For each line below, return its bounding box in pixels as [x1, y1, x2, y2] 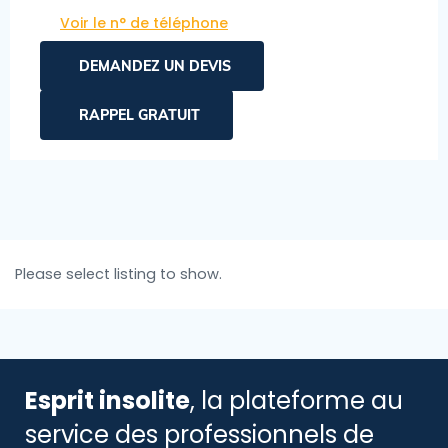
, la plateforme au [190, 383, 403, 417]
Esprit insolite [25, 383, 190, 417]
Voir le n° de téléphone [60, 12, 228, 33]
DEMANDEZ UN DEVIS [79, 56, 231, 75]
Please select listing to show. [15, 263, 222, 284]
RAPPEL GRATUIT [79, 105, 200, 124]
